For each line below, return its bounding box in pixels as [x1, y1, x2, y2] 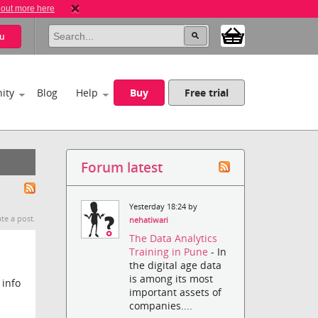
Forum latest [81, 158, 163, 176]
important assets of [129, 285, 222, 300]
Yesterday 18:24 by [129, 202, 198, 212]
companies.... [129, 299, 193, 313]
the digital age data [129, 258, 222, 273]
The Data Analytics [129, 231, 218, 246]
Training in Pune [129, 245, 212, 259]
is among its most [129, 272, 214, 286]
